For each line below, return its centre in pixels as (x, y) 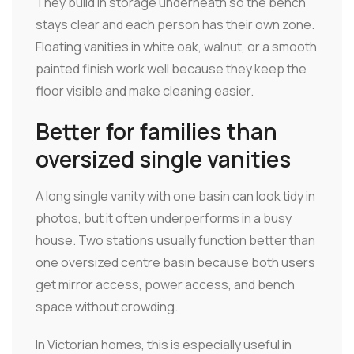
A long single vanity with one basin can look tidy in (175, 196)
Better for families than (156, 132)
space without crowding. (107, 307)
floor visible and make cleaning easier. (145, 91)
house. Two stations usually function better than (175, 241)
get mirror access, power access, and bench (165, 285)
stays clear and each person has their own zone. (175, 25)
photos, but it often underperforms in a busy (164, 218)
